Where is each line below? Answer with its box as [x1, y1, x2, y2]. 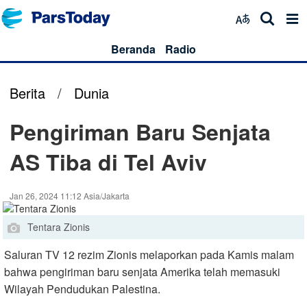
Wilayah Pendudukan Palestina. [4, 280, 160, 297]
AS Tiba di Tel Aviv [10, 146, 207, 177]
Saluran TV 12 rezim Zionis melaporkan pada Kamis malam [4, 246, 294, 262]
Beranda [111, 41, 156, 57]
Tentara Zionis [27, 219, 90, 234]
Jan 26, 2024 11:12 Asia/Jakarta [10, 190, 130, 201]
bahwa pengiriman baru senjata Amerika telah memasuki [4, 263, 280, 280]
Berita [10, 83, 45, 103]
